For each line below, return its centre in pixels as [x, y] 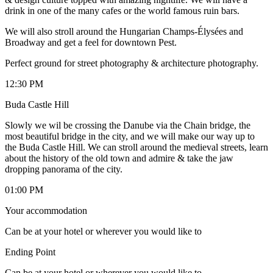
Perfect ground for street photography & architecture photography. [132, 63]
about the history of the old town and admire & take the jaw [119, 158]
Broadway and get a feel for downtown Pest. [91, 42]
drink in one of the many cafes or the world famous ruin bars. [122, 10]
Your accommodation [46, 210]
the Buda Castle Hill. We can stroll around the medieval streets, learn [136, 147]
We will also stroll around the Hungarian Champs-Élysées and [124, 31]
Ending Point [30, 252]
